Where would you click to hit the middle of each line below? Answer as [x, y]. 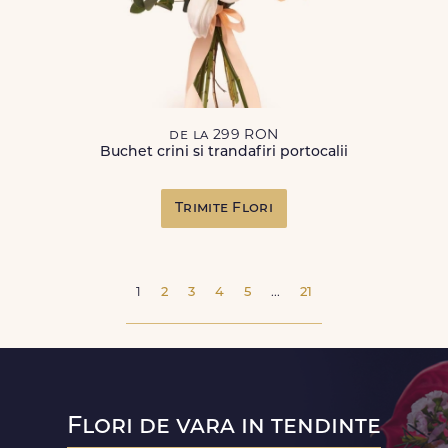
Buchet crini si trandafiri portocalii [223, 152]
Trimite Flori [224, 208]
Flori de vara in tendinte [224, 427]
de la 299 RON [224, 135]
